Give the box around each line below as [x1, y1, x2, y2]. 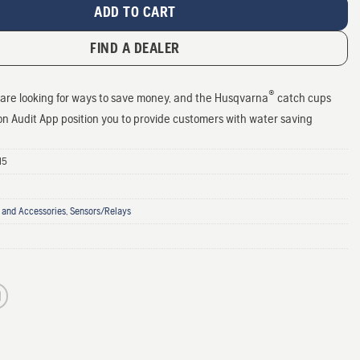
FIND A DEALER [90, 39, 180, 57]
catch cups [275, 90, 331, 106]
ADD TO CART [94, 3, 176, 21]
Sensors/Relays [70, 204, 131, 217]
